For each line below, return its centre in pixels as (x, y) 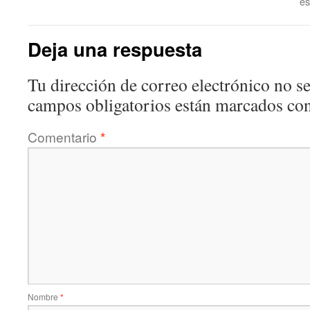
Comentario (64, 136)
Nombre (44, 296)
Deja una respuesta (115, 48)
